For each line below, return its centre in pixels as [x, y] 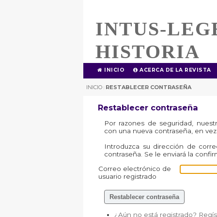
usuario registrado [127, 176]
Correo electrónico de [135, 168]
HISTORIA [148, 52]
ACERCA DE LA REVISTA [174, 70]
